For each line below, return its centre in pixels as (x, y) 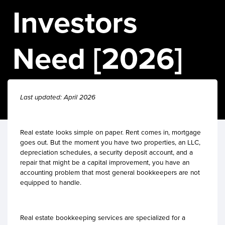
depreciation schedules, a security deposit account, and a (106, 152)
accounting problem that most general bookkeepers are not (110, 172)
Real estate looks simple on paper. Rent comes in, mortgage (110, 132)
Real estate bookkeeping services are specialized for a (103, 217)
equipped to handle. (51, 182)
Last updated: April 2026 (58, 97)
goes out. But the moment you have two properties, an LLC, (110, 142)
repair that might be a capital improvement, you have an (105, 162)
